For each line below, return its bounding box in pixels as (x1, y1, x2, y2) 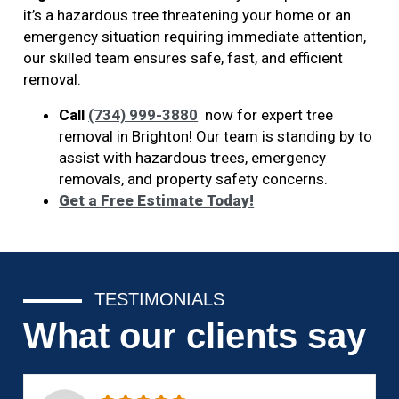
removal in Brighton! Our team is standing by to (59, 127, 373, 146)
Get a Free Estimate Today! (59, 191, 255, 210)
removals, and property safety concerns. (59, 170, 329, 189)
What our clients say (23, 316, 367, 356)
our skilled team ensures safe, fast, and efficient (23, 49, 344, 68)
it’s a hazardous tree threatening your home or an (23, 6, 352, 25)
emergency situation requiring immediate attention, (23, 28, 367, 46)
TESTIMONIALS (94, 289, 225, 310)
